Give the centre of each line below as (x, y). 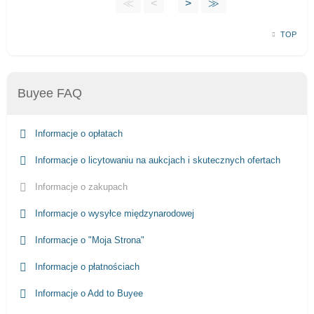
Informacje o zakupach (80, 186)
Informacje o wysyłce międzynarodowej (113, 213)
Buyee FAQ (50, 93)
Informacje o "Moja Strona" (88, 240)
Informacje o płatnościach (86, 266)
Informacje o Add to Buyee (87, 293)
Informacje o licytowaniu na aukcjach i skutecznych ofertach (156, 160)
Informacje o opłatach (77, 133)
